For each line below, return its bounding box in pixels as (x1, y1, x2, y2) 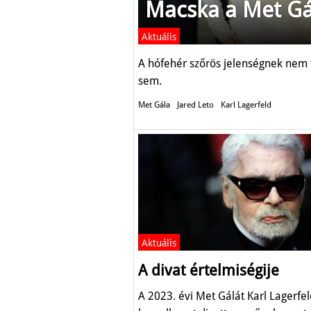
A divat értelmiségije (138, 262, 279, 279)
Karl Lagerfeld (221, 100, 271, 110)
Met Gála (138, 100, 170, 110)
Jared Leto (177, 100, 214, 110)
